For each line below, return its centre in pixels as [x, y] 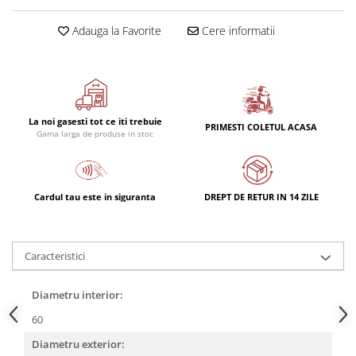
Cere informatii [236, 30]
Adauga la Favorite [115, 30]
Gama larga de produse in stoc [95, 133]
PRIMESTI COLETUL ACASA [261, 127]
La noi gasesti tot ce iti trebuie [95, 121]
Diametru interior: [77, 294]
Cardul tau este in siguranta [95, 196]
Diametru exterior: [78, 344]
